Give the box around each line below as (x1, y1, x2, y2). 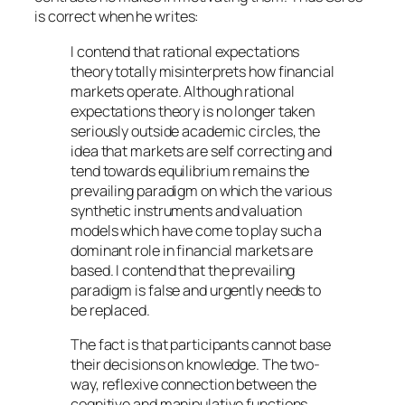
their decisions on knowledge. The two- (71, 353, 321, 374)
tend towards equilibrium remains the (71, 160, 310, 181)
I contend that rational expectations (71, 41, 300, 61)
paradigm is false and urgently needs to (71, 279, 322, 300)
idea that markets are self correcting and (71, 140, 332, 161)
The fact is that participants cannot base (71, 334, 331, 354)
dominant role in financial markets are (71, 240, 314, 260)
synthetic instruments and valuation (71, 200, 302, 221)
